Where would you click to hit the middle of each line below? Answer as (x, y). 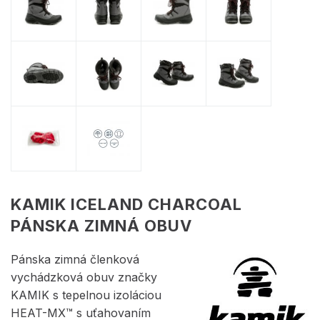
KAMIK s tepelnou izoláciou (86, 295)
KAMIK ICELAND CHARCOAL (126, 204)
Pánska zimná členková (75, 259)
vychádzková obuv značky (84, 277)
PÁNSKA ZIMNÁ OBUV (101, 225)
